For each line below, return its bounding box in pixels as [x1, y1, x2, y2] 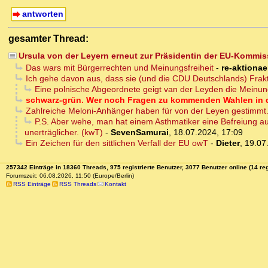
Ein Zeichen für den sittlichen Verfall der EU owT [25, 138, 208, 148]
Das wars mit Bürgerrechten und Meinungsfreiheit [25, 63, 214, 73]
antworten [22, 9, 63, 19]
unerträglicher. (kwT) [25, 127, 103, 138]
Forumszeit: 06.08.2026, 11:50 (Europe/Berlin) [5, 172, 134, 179]
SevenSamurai [111, 127, 169, 138]
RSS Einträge [13, 181, 51, 188]
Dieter [215, 138, 240, 148]
